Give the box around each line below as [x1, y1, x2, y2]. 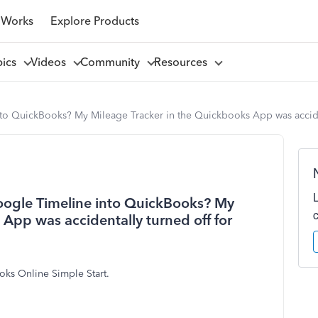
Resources [153, 55, 213, 69]
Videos [30, 55, 72, 69]
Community [79, 55, 146, 69]
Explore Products [50, 13, 139, 28]
